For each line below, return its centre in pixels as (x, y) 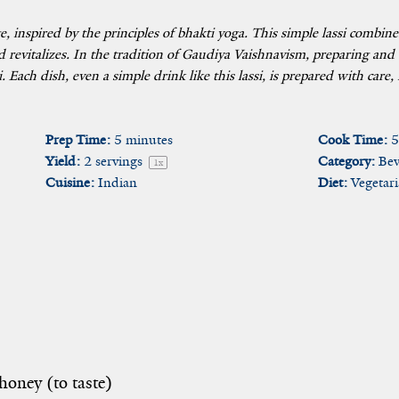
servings (118, 161)
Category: (346, 161)
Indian (117, 183)
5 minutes (143, 140)
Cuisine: (69, 183)
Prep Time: (77, 140)
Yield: (62, 161)
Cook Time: (352, 140)
